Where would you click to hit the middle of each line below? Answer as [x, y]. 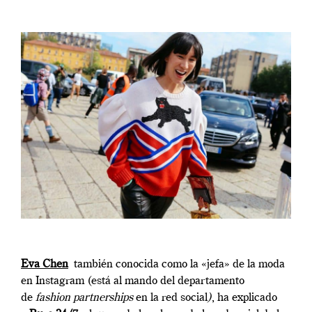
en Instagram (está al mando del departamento [133, 281]
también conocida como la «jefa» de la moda [177, 264]
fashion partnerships [86, 298]
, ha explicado [244, 298]
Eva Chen [45, 264]
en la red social [172, 298]
